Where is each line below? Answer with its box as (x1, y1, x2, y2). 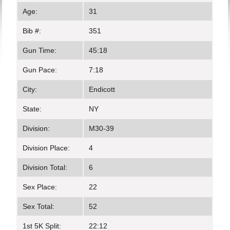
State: (23, 105, 42, 113)
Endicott (89, 85, 116, 93)
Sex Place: (23, 183, 57, 191)
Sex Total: (23, 202, 55, 210)
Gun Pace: (23, 66, 57, 74)
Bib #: (23, 27, 42, 35)
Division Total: (23, 163, 68, 171)
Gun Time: (23, 46, 57, 54)
